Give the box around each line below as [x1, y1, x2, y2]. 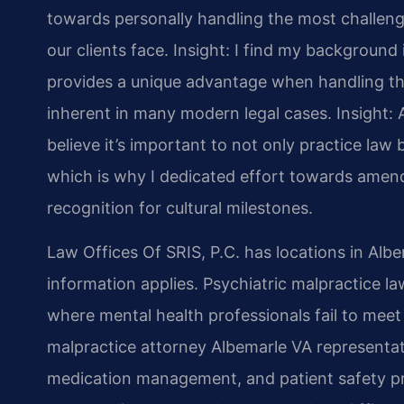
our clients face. [47, 40, 169, 60]
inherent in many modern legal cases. [47, 103, 332, 123]
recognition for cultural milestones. [47, 197, 313, 217]
